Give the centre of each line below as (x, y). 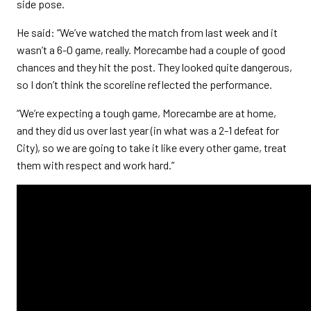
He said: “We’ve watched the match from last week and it (147, 32)
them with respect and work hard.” (95, 165)
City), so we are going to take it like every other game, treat (152, 148)
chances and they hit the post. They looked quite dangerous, (154, 67)
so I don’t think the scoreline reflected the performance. (144, 84)
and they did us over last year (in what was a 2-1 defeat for (148, 130)
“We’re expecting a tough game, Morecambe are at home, (146, 113)
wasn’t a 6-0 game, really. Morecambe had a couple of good (151, 50)
